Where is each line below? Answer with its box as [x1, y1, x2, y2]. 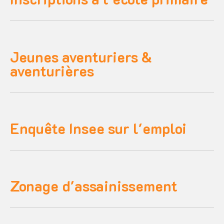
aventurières [10, 61, 94, 80]
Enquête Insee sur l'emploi [10, 119, 186, 138]
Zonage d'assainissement [10, 176, 177, 195]
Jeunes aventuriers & [10, 47, 152, 66]
